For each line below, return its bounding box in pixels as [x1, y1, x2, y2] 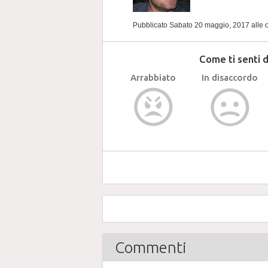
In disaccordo [202, 72, 258, 83]
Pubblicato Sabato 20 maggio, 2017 [133, 21, 251, 29]
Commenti [115, 239, 187, 256]
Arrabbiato [130, 72, 176, 83]
